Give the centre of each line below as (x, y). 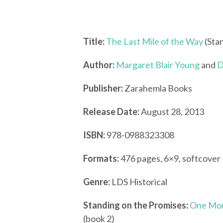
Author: (99, 65)
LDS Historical (139, 182)
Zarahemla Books (158, 88)
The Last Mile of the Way (155, 41)
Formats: (101, 158)
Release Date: (111, 111)
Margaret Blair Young (158, 65)
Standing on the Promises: (136, 205)
